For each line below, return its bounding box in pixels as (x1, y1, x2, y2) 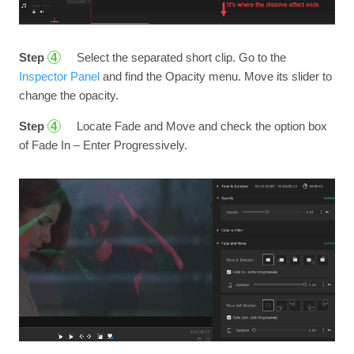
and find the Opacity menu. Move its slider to (99, 69, 332, 83)
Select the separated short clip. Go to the (73, 50, 286, 64)
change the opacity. (18, 88, 119, 102)
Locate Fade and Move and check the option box (73, 119, 327, 133)
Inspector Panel (18, 69, 100, 83)
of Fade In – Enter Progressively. (18, 137, 187, 152)
